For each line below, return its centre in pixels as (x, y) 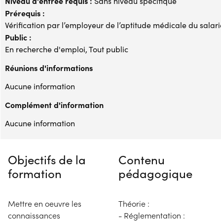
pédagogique (155, 173)
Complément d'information (54, 104)
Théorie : (134, 203)
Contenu (142, 159)
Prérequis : (25, 13)
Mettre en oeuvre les (45, 203)
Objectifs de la (47, 159)
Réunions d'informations (49, 67)
